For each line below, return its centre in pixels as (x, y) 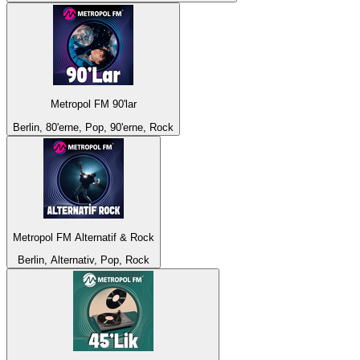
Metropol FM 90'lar (93, 104)
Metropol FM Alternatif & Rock (84, 237)
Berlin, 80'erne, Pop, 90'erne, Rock (93, 127)
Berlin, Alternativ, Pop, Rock (84, 260)
